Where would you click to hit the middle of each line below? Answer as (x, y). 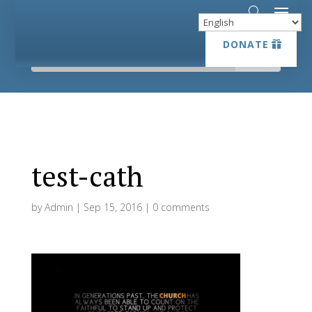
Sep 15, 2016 (112, 207)
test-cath (87, 176)
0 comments (181, 207)
